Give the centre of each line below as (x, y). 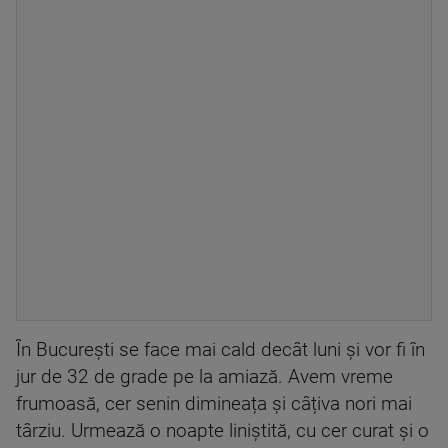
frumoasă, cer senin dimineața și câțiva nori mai (214, 404)
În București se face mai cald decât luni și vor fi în (220, 350)
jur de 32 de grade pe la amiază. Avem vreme (204, 377)
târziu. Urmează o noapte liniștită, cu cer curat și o (222, 431)
